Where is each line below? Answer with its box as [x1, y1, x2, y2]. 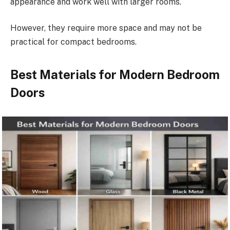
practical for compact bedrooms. [10, 37, 137, 47]
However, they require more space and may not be [10, 23, 202, 33]
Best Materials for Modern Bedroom [10, 67, 220, 82]
